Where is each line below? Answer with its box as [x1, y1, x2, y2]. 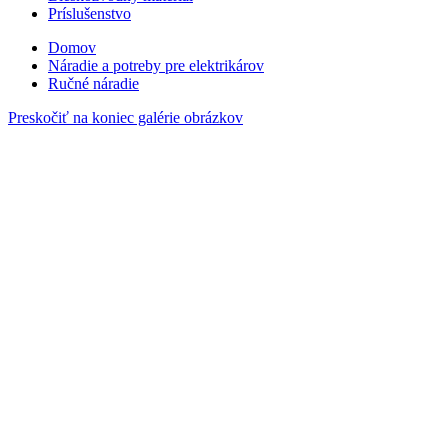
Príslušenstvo [48, 5, 131, 22]
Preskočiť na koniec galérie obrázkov [8, 109, 243, 126]
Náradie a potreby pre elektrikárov [48, 57, 264, 74]
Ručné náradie [48, 75, 139, 92]
